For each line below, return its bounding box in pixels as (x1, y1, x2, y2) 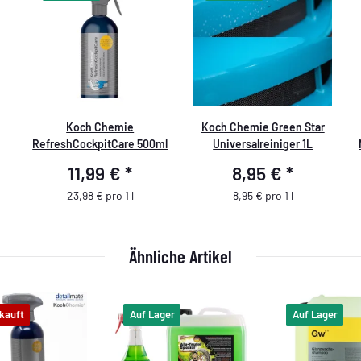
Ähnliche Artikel (129, 245, 232, 268)
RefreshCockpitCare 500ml (32, 136, 168, 151)
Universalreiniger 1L (213, 136, 313, 151)
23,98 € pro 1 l (66, 189, 134, 203)
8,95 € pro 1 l (232, 189, 293, 203)
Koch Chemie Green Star (201, 119, 325, 134)
